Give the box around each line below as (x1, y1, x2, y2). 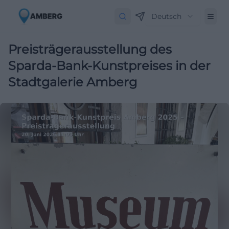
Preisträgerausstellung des (8, 42, 172, 57)
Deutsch (151, 12, 181, 21)
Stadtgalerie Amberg (8, 75, 137, 89)
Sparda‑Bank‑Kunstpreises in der (8, 58, 211, 73)
